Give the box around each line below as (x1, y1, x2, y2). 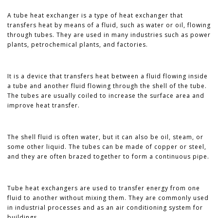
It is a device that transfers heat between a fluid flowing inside (7, 72, 208, 80)
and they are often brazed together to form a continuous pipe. (7, 152, 209, 161)
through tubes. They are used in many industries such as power (7, 30, 211, 39)
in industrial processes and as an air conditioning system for (7, 203, 203, 212)
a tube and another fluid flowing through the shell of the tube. (7, 81, 207, 90)
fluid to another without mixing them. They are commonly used (7, 193, 209, 202)
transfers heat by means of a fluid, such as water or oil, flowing (7, 20, 211, 29)
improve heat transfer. (7, 101, 80, 109)
